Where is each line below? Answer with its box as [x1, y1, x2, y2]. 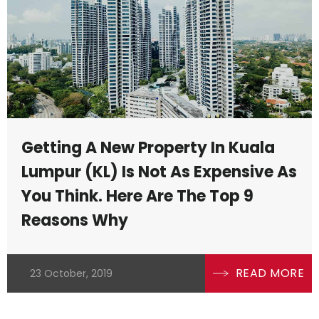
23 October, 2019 [30, 266, 113, 281]
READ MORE [235, 265, 305, 282]
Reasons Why [21, 209, 128, 232]
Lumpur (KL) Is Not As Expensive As [21, 161, 297, 184]
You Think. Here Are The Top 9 [21, 185, 253, 208]
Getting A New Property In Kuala [21, 137, 275, 159]
